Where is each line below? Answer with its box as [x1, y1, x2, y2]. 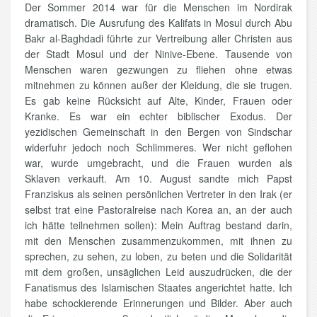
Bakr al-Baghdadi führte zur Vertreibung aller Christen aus [25, 31, 292, 46]
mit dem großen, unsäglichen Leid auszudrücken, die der [25, 265, 292, 279]
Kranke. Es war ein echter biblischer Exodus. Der [25, 109, 292, 124]
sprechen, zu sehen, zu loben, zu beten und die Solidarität [25, 249, 292, 264]
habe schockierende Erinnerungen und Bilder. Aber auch [25, 296, 292, 311]
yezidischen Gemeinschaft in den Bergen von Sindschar [25, 125, 292, 139]
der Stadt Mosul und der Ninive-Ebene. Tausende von [25, 47, 292, 62]
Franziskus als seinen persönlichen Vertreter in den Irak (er [25, 187, 292, 202]
